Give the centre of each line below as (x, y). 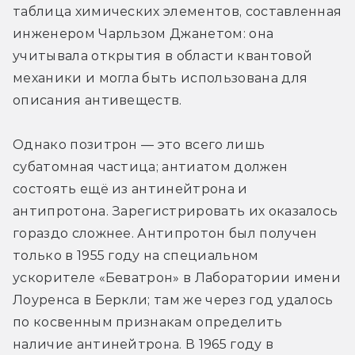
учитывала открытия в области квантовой (163, 56)
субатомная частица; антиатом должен (151, 167)
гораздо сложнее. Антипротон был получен (165, 234)
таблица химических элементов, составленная (177, 12)
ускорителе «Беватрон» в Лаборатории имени (177, 278)
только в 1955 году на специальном (136, 256)
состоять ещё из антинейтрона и (130, 189)
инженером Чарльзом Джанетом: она (143, 34)
